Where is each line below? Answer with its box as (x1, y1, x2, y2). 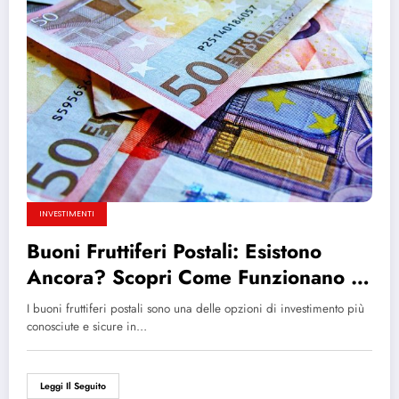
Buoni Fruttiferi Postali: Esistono (27, 236, 322, 265)
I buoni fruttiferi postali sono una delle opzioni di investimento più (27, 299, 364, 317)
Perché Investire (27, 288, 177, 317)
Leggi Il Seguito (40, 379, 106, 393)
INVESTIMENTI (39, 208, 94, 219)
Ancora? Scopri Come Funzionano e (27, 262, 362, 291)
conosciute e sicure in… (27, 317, 147, 335)
